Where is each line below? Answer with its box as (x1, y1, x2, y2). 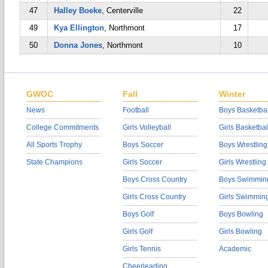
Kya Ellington (54, 23, 104, 32)
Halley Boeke (54, 6, 102, 15)
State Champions (26, 158, 83, 166)
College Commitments (26, 123, 99, 132)
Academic (219, 245, 251, 253)
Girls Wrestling (219, 158, 266, 166)
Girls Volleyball (123, 123, 171, 132)
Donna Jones (54, 41, 102, 50)
